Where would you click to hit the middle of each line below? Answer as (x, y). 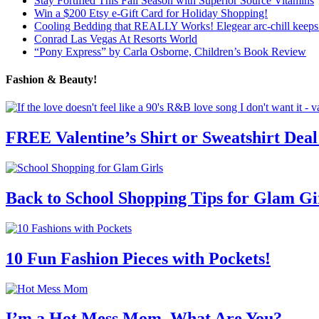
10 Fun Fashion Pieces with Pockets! (138, 258)
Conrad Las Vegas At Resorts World (116, 38)
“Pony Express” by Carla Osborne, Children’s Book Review (170, 51)
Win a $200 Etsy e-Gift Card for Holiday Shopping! (151, 13)
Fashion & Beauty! (51, 79)
